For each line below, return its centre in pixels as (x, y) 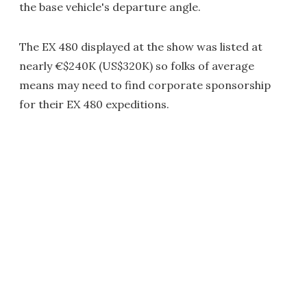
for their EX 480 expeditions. (94, 105)
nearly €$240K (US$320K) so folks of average (137, 66)
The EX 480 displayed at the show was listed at (141, 47)
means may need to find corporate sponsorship (145, 85)
